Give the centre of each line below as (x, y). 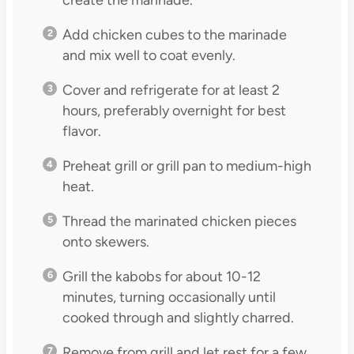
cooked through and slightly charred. (178, 317)
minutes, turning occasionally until (169, 297)
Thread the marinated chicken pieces (179, 221)
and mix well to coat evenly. (149, 55)
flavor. (81, 131)
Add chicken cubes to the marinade (174, 34)
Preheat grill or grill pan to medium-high (186, 166)
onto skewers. (105, 241)
